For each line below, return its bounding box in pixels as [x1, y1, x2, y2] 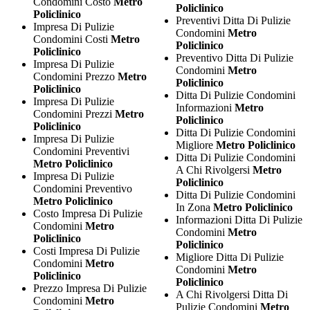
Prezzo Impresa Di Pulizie [33, 282, 147, 294]
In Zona [176, 201, 214, 213]
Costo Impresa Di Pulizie [33, 207, 143, 219]
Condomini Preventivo [33, 182, 132, 194]
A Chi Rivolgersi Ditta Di [176, 288, 289, 300]
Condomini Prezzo [33, 70, 118, 82]
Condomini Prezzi [33, 107, 115, 120]
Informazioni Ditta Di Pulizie [176, 213, 303, 226]
